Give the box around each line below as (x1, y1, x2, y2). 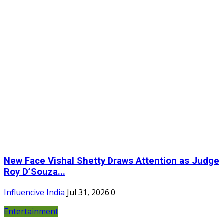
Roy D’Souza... (4, 166, 65, 178)
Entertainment (4, 205, 58, 217)
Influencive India (4, 186, 65, 198)
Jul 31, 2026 (67, 186, 109, 198)
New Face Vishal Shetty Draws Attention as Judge (4, 155, 219, 167)
